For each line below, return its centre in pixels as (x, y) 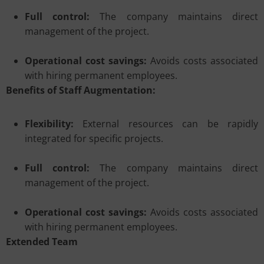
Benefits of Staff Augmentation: (81, 90)
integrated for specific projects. (94, 138)
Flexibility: (54, 124)
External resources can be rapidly (171, 124)
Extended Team (42, 242)
